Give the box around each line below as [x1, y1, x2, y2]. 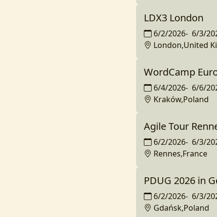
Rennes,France [153, 148, 207, 159]
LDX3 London [143, 11, 203, 24]
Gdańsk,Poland [153, 202, 209, 213]
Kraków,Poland [153, 94, 209, 105]
